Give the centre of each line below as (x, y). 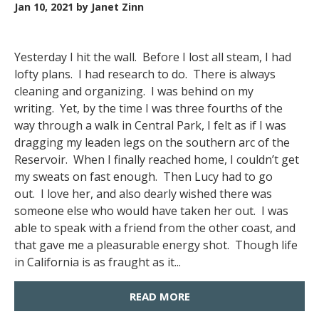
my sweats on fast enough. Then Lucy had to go (143, 177)
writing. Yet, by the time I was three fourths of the (148, 108)
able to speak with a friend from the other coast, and (155, 228)
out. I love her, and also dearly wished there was (143, 194)
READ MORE (159, 296)
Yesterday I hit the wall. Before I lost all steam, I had (153, 57)
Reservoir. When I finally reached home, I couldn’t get (157, 159)
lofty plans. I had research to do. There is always (145, 74)
